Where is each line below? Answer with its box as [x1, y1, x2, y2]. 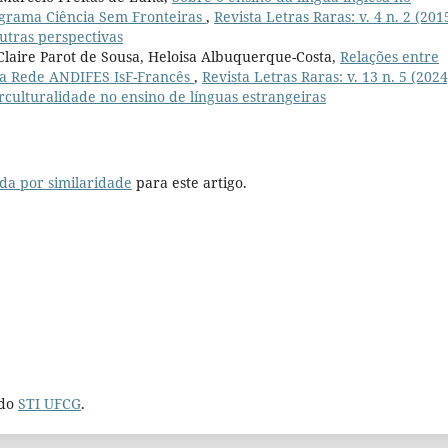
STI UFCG [18, 393, 81, 413]
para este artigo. [132, 172, 247, 192]
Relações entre [340, 46, 439, 66]
